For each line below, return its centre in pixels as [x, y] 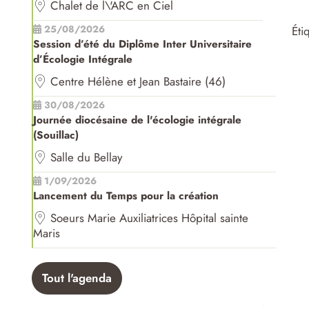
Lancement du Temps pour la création [126, 196]
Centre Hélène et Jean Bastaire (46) [138, 82]
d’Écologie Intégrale [82, 60]
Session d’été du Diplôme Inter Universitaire [142, 44]
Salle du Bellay [86, 158]
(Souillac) [56, 136]
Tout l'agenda [77, 278]
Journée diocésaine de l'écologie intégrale [137, 120]
